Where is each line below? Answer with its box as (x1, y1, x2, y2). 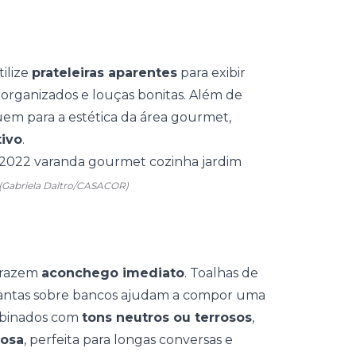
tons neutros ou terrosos (82, 310, 252, 325)
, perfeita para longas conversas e (24, 332, 233, 347)
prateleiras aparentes (32, 65, 177, 80)
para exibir (177, 65, 246, 80)
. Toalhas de (184, 265, 258, 281)
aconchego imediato (41, 265, 184, 281)
